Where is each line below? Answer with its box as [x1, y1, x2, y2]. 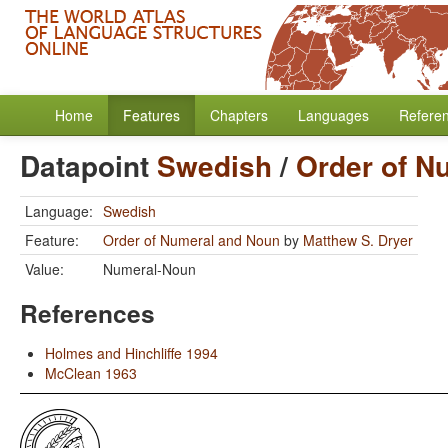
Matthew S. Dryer [303, 230, 413, 250]
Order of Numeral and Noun [103, 230, 280, 250]
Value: [25, 259, 64, 279]
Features [123, 105, 180, 125]
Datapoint [20, 145, 157, 186]
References [20, 295, 155, 331]
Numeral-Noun [103, 259, 196, 279]
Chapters [210, 105, 268, 125]
